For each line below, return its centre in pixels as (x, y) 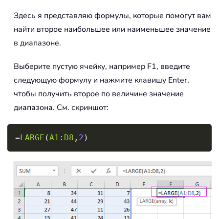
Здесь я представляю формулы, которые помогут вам (112, 16)
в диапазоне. (37, 43)
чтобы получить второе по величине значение (99, 94)
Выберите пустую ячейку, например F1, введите (102, 67)
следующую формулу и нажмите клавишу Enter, (101, 80)
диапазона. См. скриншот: (61, 108)
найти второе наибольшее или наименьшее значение (112, 30)
